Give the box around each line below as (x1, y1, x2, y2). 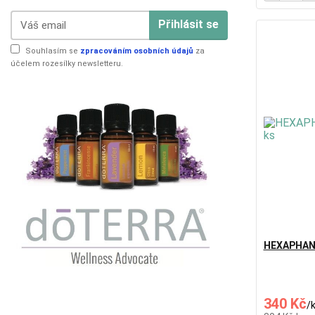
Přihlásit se (157, 18, 219, 32)
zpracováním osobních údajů (80, 46, 193, 56)
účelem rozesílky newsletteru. (11, 58, 123, 68)
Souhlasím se (25, 46, 80, 56)
